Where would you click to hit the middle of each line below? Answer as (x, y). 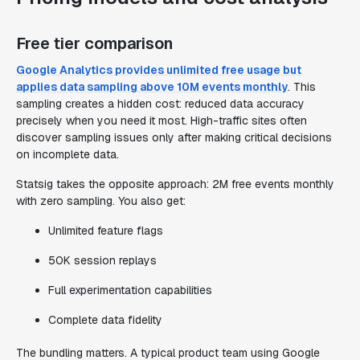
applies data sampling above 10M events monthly (152, 87)
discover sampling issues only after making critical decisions (174, 137)
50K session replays (102, 260)
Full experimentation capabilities (130, 290)
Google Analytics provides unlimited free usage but (159, 70)
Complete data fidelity (105, 320)
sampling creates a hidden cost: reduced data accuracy (160, 104)
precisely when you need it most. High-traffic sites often (162, 121)
